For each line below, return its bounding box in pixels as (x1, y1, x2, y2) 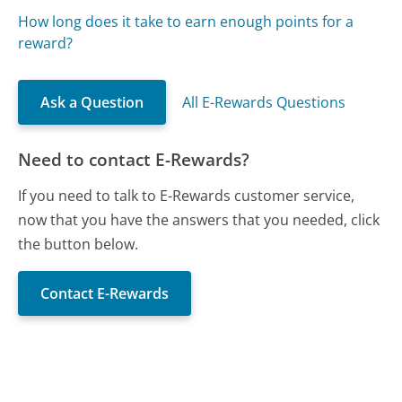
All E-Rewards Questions (182, 92, 346, 113)
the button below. (18, 233, 139, 254)
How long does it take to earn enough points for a (18, 12, 354, 32)
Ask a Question (40, 92, 144, 113)
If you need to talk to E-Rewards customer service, (18, 185, 355, 205)
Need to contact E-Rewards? (18, 147, 250, 172)
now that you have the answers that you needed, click (18, 209, 380, 230)
